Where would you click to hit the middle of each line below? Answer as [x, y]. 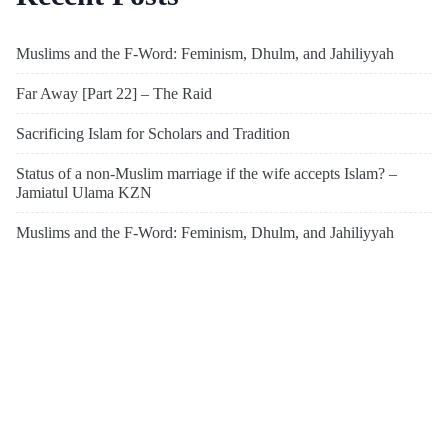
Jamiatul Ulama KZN [84, 192]
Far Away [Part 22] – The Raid [114, 93]
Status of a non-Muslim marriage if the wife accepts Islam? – [206, 173]
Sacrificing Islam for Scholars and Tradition [153, 133]
